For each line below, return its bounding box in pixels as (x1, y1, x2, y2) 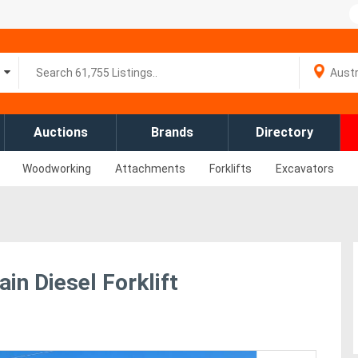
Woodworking (22, 162, 91, 175)
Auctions (33, 125, 88, 140)
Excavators (276, 162, 334, 175)
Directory (255, 125, 313, 140)
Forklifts (209, 162, 252, 175)
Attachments (115, 162, 185, 175)
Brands (151, 125, 193, 140)
